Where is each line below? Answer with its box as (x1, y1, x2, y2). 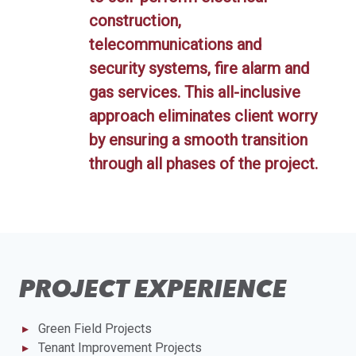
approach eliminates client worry (89, 106, 317, 126)
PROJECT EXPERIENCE (19, 274, 287, 304)
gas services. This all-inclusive (89, 83, 300, 103)
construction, (89, 11, 181, 31)
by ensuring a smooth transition (89, 130, 308, 150)
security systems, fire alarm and (89, 59, 309, 79)
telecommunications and (89, 35, 261, 55)
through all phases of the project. (89, 154, 318, 174)
